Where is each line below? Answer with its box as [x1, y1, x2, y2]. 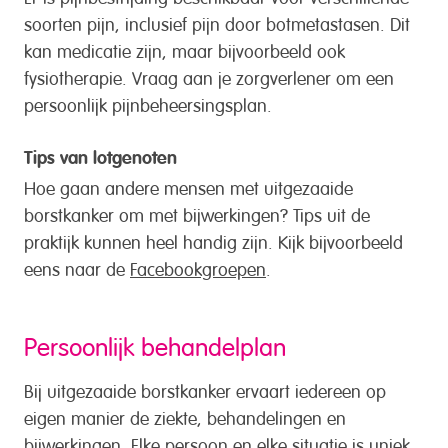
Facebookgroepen [130, 261, 266, 272]
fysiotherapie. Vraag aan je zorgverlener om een [24, 71, 394, 82]
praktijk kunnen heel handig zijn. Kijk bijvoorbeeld [24, 234, 403, 245]
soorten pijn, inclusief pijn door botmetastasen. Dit [24, 17, 410, 28]
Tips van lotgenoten [24, 149, 177, 168]
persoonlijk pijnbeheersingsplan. [24, 98, 272, 109]
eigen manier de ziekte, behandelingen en [24, 410, 346, 421]
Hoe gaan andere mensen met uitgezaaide [24, 180, 353, 191]
